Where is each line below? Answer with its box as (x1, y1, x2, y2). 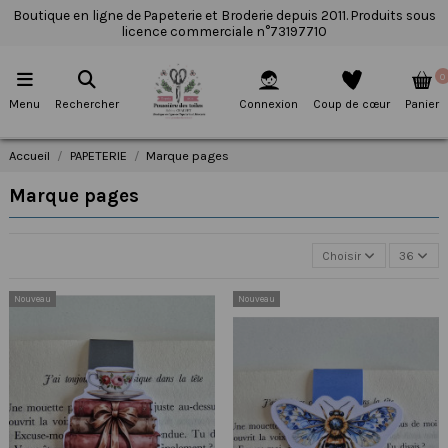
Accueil (9, 147, 50, 163)
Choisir (322, 248, 362, 263)
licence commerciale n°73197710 (121, 22, 327, 39)
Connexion (239, 97, 298, 112)
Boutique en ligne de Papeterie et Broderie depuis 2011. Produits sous (12, 6, 436, 23)
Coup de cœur (313, 97, 390, 112)
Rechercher (55, 96, 119, 111)
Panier (405, 97, 439, 112)
